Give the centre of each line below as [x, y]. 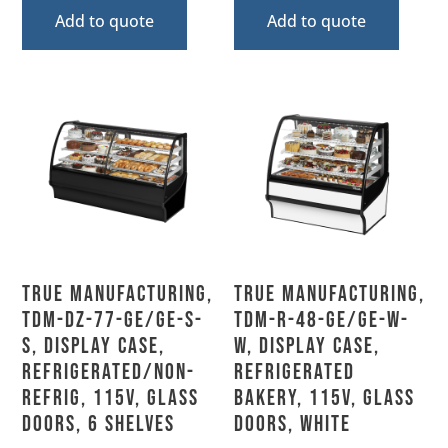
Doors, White [292, 424]
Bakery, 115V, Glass [324, 398]
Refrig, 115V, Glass [111, 398]
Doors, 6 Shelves [99, 424]
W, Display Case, [307, 346]
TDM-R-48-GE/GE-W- [321, 320]
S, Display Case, [94, 346]
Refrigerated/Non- [109, 372]
